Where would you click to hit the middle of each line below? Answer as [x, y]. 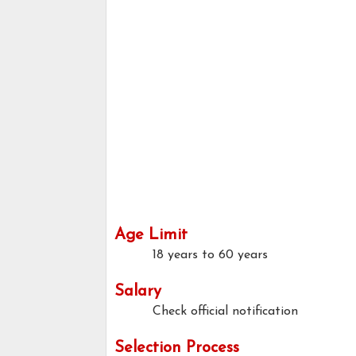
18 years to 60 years [210, 255]
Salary [138, 292]
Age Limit [151, 236]
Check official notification [225, 312]
